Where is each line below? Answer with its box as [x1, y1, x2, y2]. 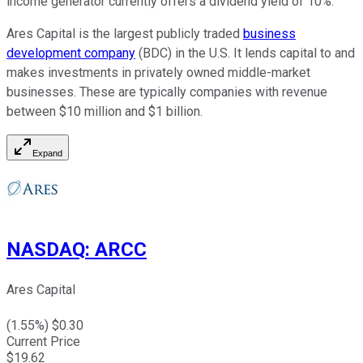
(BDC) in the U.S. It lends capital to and [135, 45, 355, 61]
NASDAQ [6, 238, 85, 262]
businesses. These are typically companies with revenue [6, 83, 327, 100]
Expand [32, 147, 62, 158]
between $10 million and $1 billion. [6, 103, 206, 119]
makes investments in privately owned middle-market [6, 64, 310, 80]
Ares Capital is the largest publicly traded [6, 25, 243, 41]
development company [6, 45, 135, 61]
